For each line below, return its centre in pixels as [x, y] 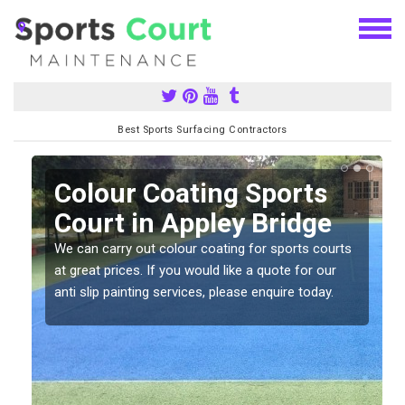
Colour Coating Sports [191, 193]
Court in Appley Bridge [193, 222]
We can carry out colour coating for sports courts [203, 248]
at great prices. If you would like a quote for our [195, 270]
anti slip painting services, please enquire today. [194, 292]
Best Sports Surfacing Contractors [202, 129]
